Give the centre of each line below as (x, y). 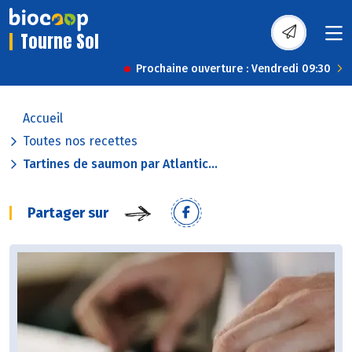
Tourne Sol (60, 42)
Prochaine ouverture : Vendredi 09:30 (233, 69)
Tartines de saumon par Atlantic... (120, 164)
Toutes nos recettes (80, 141)
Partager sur (68, 213)
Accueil (43, 119)
